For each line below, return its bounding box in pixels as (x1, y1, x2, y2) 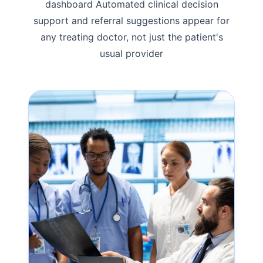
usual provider (100, 48, 163, 60)
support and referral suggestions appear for (33, 15, 230, 27)
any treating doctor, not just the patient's (40, 31, 223, 43)
